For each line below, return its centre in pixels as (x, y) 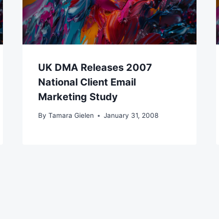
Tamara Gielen (71, 116)
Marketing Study (78, 97)
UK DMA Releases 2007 (95, 67)
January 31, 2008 (131, 116)
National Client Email (87, 82)
